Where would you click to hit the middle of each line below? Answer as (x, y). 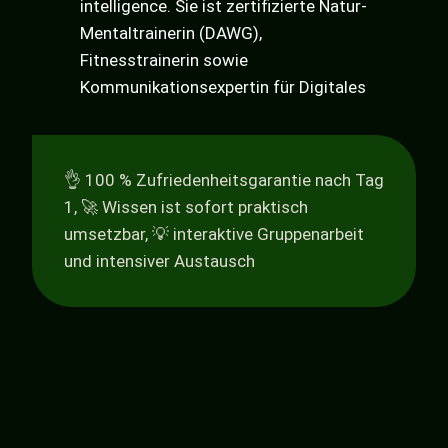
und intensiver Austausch (159, 261)
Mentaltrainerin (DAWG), (171, 33)
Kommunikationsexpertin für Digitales (223, 87)
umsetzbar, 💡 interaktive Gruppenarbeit (214, 234)
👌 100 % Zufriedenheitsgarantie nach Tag (224, 180)
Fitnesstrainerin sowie (164, 60)
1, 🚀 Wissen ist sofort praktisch (186, 207)
